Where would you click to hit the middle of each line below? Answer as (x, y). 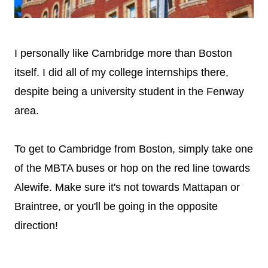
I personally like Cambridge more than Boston (123, 53)
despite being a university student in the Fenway (129, 91)
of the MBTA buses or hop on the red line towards (132, 168)
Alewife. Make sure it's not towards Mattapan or (127, 187)
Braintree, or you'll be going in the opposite (116, 206)
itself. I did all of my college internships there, (121, 72)
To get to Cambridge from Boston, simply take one (134, 149)
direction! (36, 225)
